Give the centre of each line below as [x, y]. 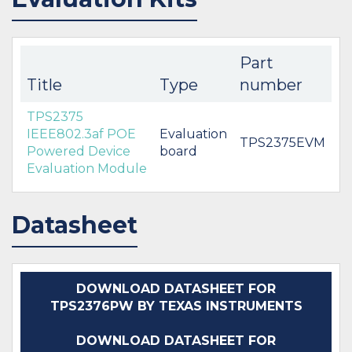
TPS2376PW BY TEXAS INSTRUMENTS [176, 306]
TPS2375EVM [282, 142]
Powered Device [79, 151]
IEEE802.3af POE [81, 134]
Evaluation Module [87, 168]
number [271, 84]
